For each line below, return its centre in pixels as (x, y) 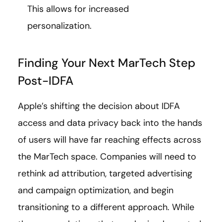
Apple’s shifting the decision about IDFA (99, 106)
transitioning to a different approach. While (106, 207)
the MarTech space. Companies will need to (107, 156)
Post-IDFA (47, 80)
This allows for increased (78, 9)
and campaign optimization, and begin (96, 190)
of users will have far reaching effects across (110, 139)
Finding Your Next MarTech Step (107, 62)
